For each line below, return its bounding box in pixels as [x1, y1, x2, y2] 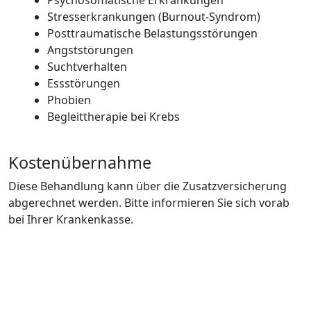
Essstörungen [47, 76, 130, 91]
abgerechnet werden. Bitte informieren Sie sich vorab [8, 195, 289, 210]
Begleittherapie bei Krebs [47, 109, 180, 124]
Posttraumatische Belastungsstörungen [47, 26, 267, 41]
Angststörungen [47, 42, 143, 58]
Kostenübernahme [8, 151, 151, 174]
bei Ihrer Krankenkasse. [8, 212, 133, 227]
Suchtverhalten [47, 59, 137, 74]
